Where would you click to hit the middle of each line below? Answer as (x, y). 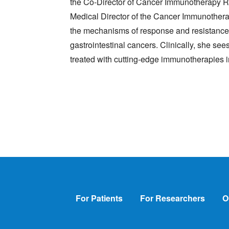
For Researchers (173, 198)
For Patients (99, 198)
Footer (83, 194)
